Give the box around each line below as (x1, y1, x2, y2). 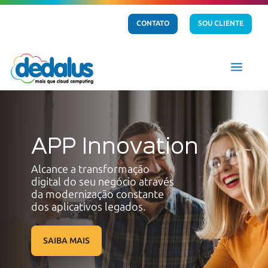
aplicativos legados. (51, 200, 145, 214)
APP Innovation (31, 138, 199, 158)
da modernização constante (31, 188, 164, 202)
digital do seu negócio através (31, 175, 174, 189)
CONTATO (136, 19, 170, 28)
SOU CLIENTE (198, 19, 244, 28)
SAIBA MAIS (42, 236, 90, 246)
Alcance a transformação (31, 163, 150, 176)
